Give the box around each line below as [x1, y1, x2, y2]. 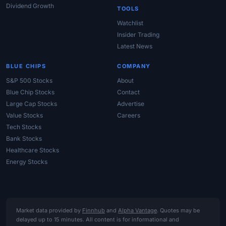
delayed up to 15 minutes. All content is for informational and [16, 216, 179, 223]
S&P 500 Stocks [6, 77, 52, 85]
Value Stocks [6, 111, 43, 120]
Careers [117, 111, 140, 120]
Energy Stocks [6, 158, 47, 166]
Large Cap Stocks [6, 100, 57, 108]
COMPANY [117, 63, 151, 70]
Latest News [117, 42, 152, 50]
